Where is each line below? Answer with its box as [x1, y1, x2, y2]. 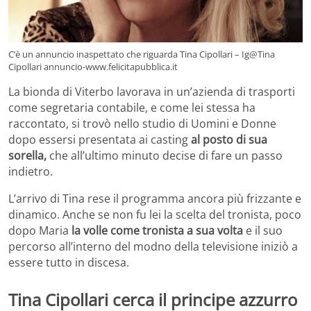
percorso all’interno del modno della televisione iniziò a [8, 239, 298, 255]
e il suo [243, 223, 283, 239]
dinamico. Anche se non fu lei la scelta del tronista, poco [8, 207, 301, 223]
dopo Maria [8, 223, 69, 239]
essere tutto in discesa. [8, 255, 129, 271]
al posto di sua [188, 132, 267, 148]
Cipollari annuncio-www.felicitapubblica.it [8, 60, 178, 74]
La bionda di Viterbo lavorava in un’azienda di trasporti [8, 84, 295, 100]
